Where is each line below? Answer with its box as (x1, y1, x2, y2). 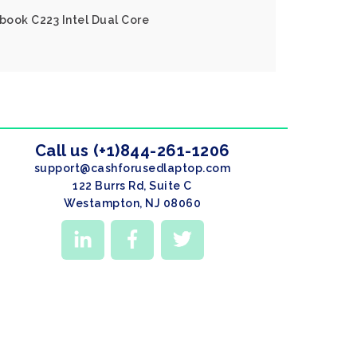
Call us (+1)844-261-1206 (34, 141, 230, 160)
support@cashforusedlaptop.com (33, 162, 231, 175)
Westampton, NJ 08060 (64, 197, 201, 210)
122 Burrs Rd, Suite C (73, 179, 192, 192)
